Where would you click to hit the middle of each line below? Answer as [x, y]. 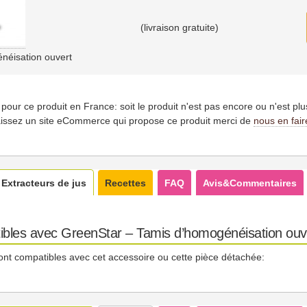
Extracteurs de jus [44, 183]
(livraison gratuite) [179, 28]
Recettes [125, 183]
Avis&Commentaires [250, 183]
